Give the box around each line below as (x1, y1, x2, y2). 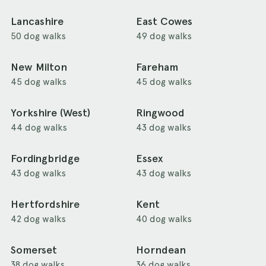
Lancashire (11, 15, 64, 28)
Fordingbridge (11, 152, 80, 166)
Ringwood (135, 106, 185, 120)
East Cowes (135, 15, 192, 28)
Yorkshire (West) (11, 106, 90, 120)
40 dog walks (135, 213, 192, 225)
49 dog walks (135, 30, 192, 42)
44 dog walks (11, 122, 67, 134)
